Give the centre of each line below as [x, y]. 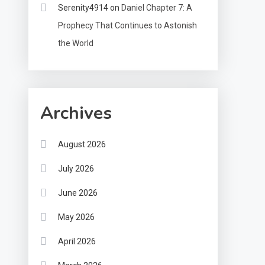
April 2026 [77, 241]
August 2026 [82, 144]
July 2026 [76, 168]
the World [76, 43]
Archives [76, 113]
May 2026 [77, 217]
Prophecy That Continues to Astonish [128, 25]
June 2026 [78, 193]
